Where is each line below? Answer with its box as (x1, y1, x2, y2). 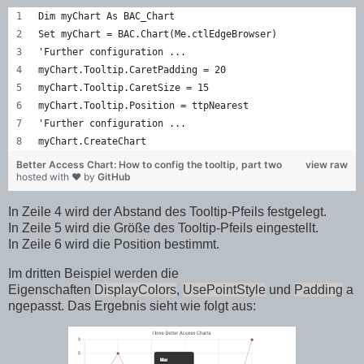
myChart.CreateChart (38, 135, 146, 147)
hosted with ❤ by (16, 170, 97, 183)
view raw (305, 158, 348, 171)
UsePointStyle (183, 282, 266, 297)
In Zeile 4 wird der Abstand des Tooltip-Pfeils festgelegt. (8, 204, 327, 219)
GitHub (97, 170, 131, 183)
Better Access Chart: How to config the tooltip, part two (16, 158, 282, 171)
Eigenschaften (8, 282, 94, 297)
